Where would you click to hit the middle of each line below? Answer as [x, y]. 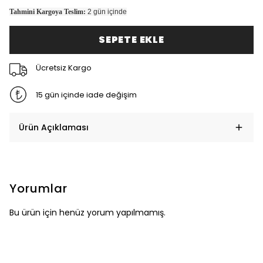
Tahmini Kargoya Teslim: [48, 12]
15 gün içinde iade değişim [86, 95]
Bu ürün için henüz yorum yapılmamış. [87, 213]
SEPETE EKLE [131, 40]
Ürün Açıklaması [54, 127]
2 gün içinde [107, 12]
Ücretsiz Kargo [63, 68]
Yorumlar [38, 188]
